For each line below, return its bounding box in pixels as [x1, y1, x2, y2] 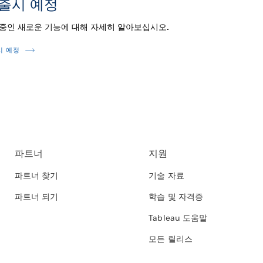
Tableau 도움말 [149, 213, 207, 224]
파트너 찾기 [15, 170, 59, 181]
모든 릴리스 [149, 234, 193, 245]
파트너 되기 [15, 191, 59, 203]
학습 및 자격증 [149, 191, 203, 203]
